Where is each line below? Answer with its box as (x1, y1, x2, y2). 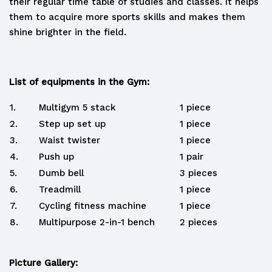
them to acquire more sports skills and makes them (9, 12, 245, 22)
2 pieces (180, 217, 217, 228)
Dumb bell (39, 168, 84, 178)
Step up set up (39, 118, 106, 129)
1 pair (180, 151, 203, 162)
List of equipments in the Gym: (9, 76, 149, 87)
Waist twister (39, 135, 100, 146)
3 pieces (180, 168, 217, 178)
